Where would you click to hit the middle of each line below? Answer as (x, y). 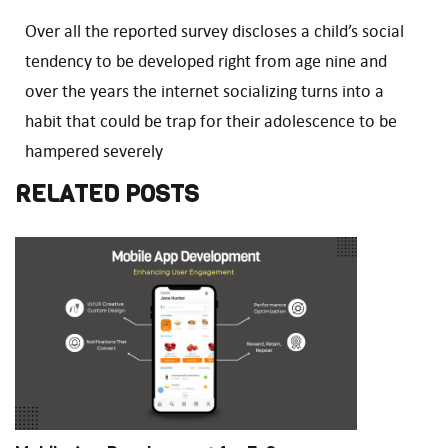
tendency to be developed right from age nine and (206, 61)
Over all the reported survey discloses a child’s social (214, 31)
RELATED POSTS (107, 194)
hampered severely (94, 151)
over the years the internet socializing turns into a (204, 91)
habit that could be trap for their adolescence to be (211, 121)
